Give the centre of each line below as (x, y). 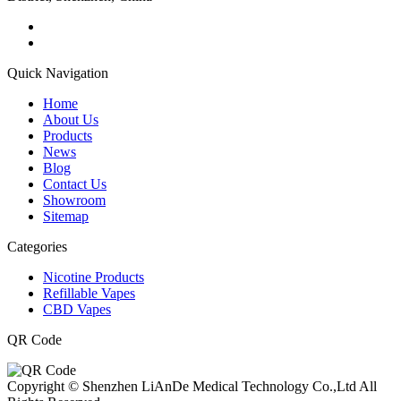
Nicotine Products (94, 277)
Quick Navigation (58, 73)
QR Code (34, 339)
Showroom (74, 200)
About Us (71, 119)
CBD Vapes (77, 309)
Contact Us (75, 183)
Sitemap (66, 216)
